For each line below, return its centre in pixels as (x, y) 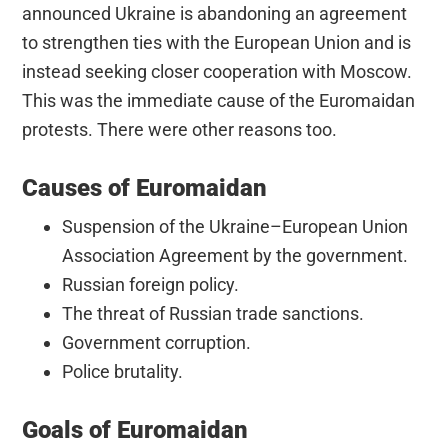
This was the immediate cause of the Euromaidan (219, 100)
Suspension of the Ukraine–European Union (235, 226)
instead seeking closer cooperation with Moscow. (217, 71)
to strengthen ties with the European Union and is (217, 42)
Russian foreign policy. (151, 284)
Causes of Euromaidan (145, 187)
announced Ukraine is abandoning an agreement (215, 13)
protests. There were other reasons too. (180, 129)
